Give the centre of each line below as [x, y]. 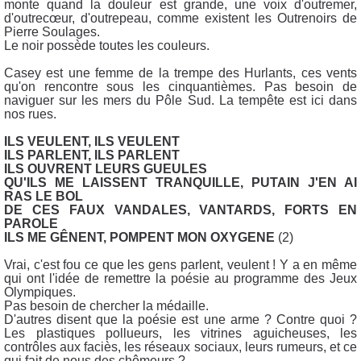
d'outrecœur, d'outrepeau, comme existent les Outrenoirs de [180, 18]
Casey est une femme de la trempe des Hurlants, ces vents [180, 73]
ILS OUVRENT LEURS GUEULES [106, 168]
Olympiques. [41, 292]
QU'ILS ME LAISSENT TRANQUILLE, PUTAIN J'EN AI [180, 182]
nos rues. [30, 114]
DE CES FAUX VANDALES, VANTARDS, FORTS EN [180, 210]
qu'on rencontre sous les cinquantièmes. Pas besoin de [180, 86]
